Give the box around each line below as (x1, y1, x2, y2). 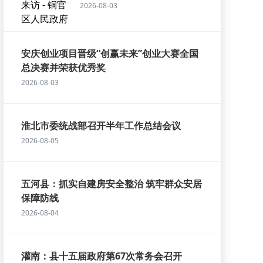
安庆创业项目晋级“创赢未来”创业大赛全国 (21, 47, 198, 60)
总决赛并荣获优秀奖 (21, 61, 106, 74)
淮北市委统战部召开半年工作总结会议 (21, 119, 181, 132)
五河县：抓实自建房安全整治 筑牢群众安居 (21, 177, 202, 190)
